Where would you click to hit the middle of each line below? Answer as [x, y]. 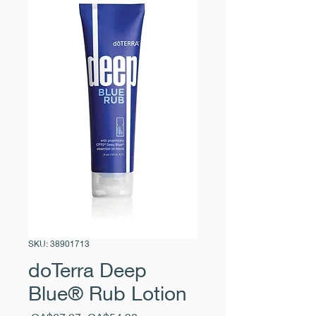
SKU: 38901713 [59, 244]
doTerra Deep [87, 270]
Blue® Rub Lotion [108, 293]
